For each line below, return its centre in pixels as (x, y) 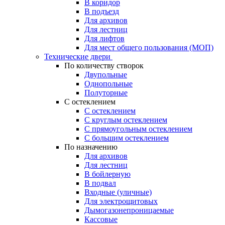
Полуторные (106, 93)
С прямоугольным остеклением (138, 129)
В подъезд (102, 11)
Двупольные (106, 75)
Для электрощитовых (121, 201)
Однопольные (108, 84)
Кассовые (101, 219)
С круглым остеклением (126, 120)
